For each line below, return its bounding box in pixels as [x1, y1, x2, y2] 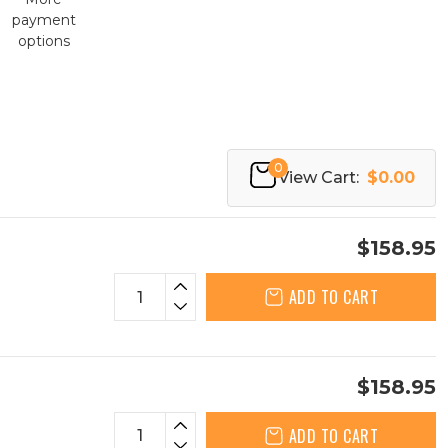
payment [11, 11, 76, 29]
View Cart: [278, 168, 359, 187]
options [17, 32, 70, 50]
